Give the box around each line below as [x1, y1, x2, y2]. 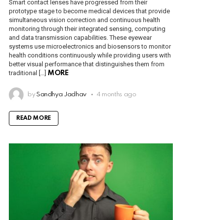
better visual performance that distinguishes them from [9, 60, 165, 68]
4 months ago [96, 91, 137, 98]
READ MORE [16, 115, 52, 121]
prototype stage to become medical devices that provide [9, 7, 170, 15]
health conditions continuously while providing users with [9, 51, 171, 59]
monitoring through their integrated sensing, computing [9, 25, 165, 32]
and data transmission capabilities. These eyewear [9, 33, 152, 41]
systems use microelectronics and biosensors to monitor [9, 42, 171, 50]
